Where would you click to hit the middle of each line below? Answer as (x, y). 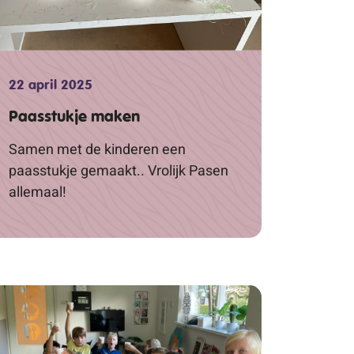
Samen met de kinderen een (97, 149)
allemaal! (38, 191)
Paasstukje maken (74, 116)
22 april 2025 (51, 84)
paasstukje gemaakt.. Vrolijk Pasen (119, 170)
